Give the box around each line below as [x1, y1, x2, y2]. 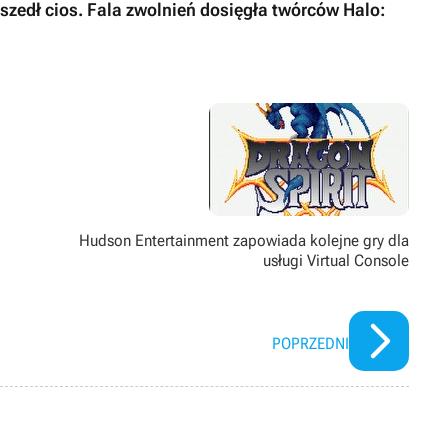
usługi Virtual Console [263, 251, 409, 270]
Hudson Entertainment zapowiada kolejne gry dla [79, 231, 409, 250]
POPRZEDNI [272, 334, 349, 353]
